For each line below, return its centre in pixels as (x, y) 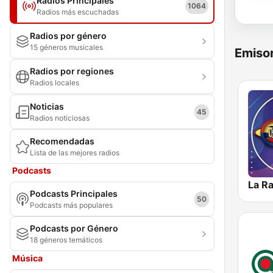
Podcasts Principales (74, 193)
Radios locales (55, 83)
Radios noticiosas (60, 118)
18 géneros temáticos (66, 240)
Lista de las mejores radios (75, 153)
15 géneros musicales (66, 47)
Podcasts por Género (74, 228)
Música (27, 258)
